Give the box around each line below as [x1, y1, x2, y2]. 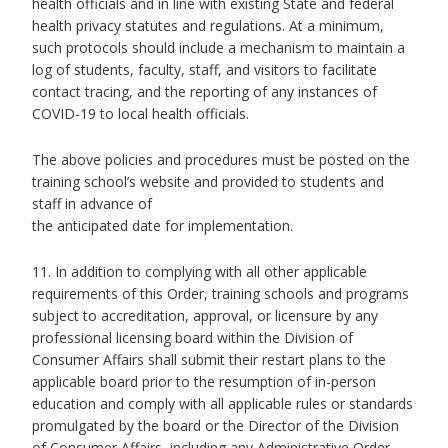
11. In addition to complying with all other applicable [32, 262, 367, 281]
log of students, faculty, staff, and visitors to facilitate [32, 60, 377, 79]
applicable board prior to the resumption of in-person [32, 372, 376, 391]
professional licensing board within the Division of [32, 328, 353, 347]
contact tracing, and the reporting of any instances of [32, 82, 377, 101]
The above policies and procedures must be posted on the [32, 150, 410, 169]
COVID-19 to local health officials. [32, 104, 249, 123]
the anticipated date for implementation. [32, 216, 293, 235]
